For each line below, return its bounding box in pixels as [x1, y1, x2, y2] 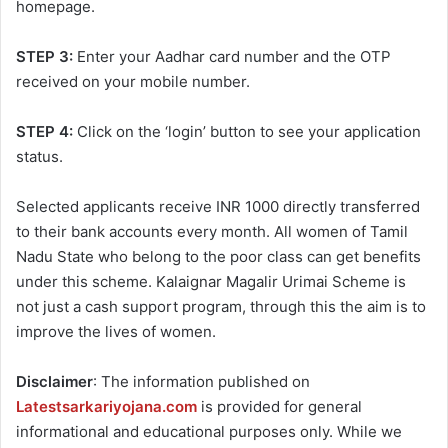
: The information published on [93, 372, 310, 392]
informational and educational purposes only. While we [16, 422, 402, 442]
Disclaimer [16, 372, 93, 392]
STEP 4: [16, 122, 73, 142]
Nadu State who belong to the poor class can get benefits [16, 247, 421, 267]
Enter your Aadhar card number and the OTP [73, 47, 391, 67]
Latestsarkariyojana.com [16, 397, 197, 417]
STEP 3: [16, 47, 73, 67]
